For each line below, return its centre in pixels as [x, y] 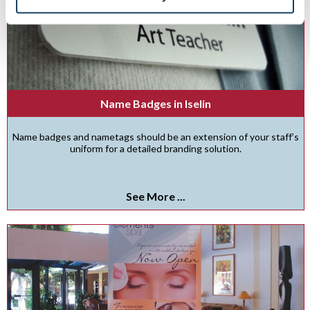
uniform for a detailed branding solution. [156, 148]
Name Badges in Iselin [156, 103]
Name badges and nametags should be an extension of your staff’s [156, 137]
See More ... [156, 196]
